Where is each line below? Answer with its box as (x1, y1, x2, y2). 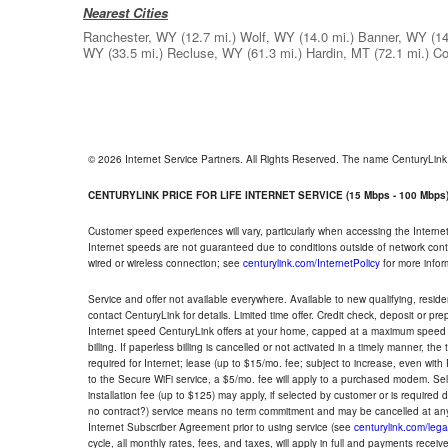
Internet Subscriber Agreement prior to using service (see (88, 420, 354, 434)
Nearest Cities (83, 3, 168, 22)
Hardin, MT (306, 43, 370, 62)
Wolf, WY (240, 27, 295, 46)
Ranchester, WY (83, 27, 177, 46)
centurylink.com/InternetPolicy (243, 256, 380, 270)
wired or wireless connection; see (88, 256, 243, 270)
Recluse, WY (167, 43, 243, 62)
